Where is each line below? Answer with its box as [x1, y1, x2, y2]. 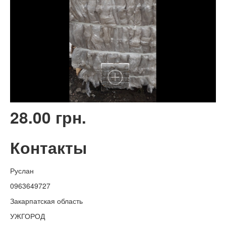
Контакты [10, 136, 87, 159]
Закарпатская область [10, 196, 83, 206]
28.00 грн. [10, 106, 86, 129]
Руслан [10, 165, 34, 176]
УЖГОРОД [10, 211, 45, 221]
